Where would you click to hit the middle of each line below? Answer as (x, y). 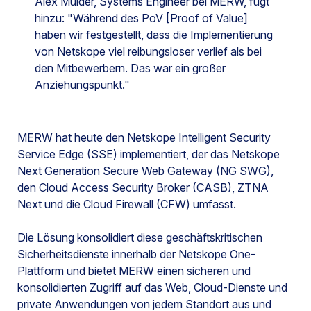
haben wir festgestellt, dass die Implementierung (154, 34)
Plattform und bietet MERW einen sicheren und (134, 270)
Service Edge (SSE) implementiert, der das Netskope (149, 154)
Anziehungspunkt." (82, 84)
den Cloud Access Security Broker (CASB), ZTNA (143, 187)
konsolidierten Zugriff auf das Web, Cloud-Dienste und (152, 287)
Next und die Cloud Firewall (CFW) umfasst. (127, 204)
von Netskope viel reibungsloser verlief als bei (148, 51)
